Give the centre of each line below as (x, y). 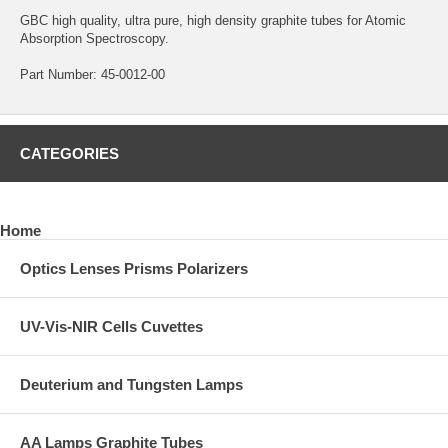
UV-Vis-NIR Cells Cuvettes (111, 326)
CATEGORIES (69, 153)
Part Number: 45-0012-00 (92, 74)
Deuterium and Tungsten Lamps (131, 384)
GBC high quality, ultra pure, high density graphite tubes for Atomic (213, 20)
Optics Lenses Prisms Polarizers (134, 268)
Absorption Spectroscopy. (94, 38)
